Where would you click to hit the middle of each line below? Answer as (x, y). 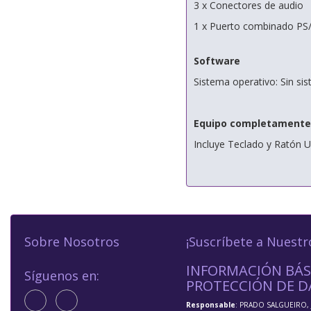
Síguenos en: (62, 276)
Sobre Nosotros (72, 242)
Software (217, 61)
